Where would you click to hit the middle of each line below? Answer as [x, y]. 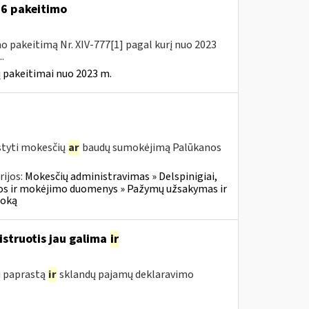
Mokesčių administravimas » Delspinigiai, [121, 177]
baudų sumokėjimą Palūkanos [150, 148]
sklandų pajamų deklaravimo [125, 275]
